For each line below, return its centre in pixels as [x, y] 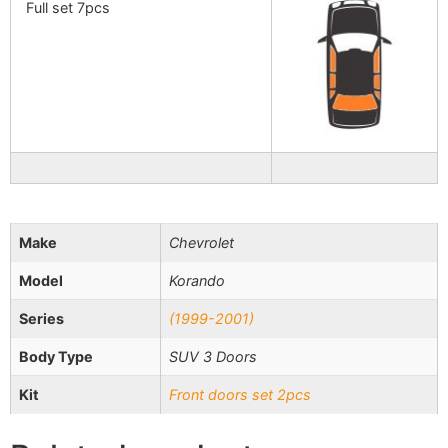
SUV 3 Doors [213, 357]
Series [41, 319]
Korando [197, 281]
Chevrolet [201, 243]
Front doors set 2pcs [240, 395]
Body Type [56, 357]
